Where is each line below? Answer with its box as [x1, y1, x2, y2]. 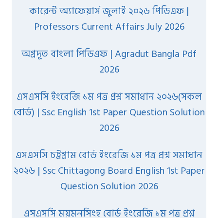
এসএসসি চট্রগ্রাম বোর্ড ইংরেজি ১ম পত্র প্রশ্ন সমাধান [16, 147, 202, 163]
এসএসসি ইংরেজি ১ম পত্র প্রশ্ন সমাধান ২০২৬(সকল [16, 89, 202, 105]
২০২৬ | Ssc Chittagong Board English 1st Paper [13, 163, 205, 179]
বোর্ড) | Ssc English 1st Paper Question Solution [13, 104, 205, 120]
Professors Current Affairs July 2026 [34, 18, 184, 35]
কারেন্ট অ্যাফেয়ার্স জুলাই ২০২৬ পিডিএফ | [29, 3, 189, 19]
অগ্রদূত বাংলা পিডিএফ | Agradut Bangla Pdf [21, 46, 197, 62]
